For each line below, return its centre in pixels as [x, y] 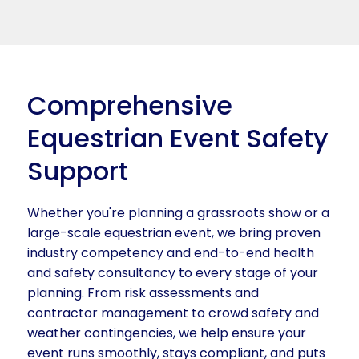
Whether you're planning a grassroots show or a [179, 213]
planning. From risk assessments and [143, 293]
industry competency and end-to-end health [171, 253]
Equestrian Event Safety [178, 138]
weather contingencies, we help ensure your [167, 333]
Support [78, 171]
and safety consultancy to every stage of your [173, 273]
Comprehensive [130, 105]
